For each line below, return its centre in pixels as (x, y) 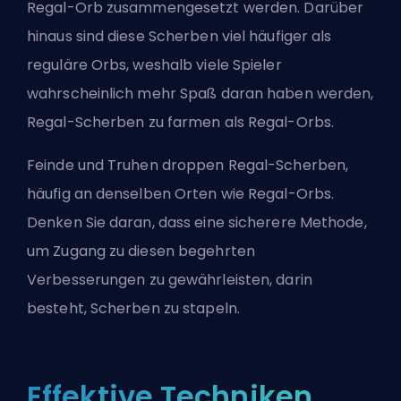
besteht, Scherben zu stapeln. (133, 308)
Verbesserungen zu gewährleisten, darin (170, 279)
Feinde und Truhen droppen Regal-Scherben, (188, 165)
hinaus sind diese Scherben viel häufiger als (179, 36)
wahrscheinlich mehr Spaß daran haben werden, (200, 93)
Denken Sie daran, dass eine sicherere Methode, (197, 222)
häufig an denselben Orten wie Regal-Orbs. (181, 193)
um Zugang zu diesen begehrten (141, 251)
